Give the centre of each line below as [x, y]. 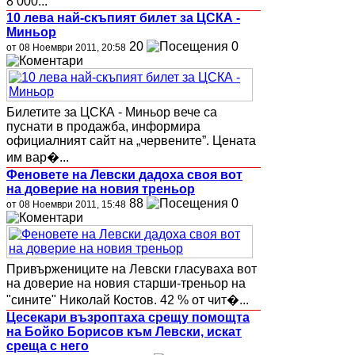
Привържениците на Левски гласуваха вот [132, 269]
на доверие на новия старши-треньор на [126, 283]
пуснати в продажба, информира [103, 126]
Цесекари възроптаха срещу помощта [128, 317]
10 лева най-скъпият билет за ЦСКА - [123, 17]
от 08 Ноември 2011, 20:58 [66, 47]
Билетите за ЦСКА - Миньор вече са [112, 112]
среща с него [48, 345]
